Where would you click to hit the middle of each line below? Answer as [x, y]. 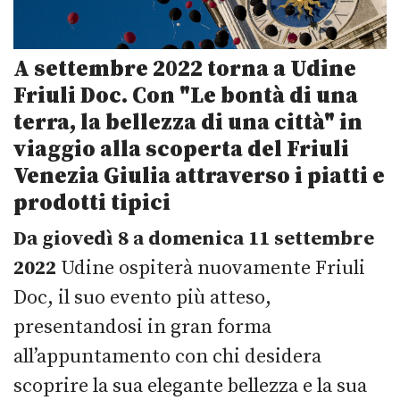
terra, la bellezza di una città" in [188, 122]
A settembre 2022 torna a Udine [185, 69]
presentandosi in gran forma [142, 327]
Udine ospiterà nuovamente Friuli [211, 268]
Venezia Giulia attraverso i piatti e [199, 176]
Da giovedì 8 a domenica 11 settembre [194, 238]
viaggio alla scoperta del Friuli [181, 149]
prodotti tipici [94, 203]
